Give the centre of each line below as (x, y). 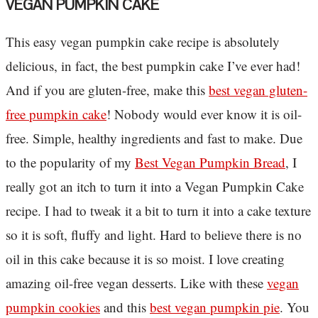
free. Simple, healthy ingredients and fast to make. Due (154, 138)
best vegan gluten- (258, 90)
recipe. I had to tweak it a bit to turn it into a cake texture (158, 211)
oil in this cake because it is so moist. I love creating (145, 259)
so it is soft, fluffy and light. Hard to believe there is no (154, 235)
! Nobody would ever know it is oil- (204, 114)
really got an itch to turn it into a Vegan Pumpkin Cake (155, 187)
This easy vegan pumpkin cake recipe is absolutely (143, 42)
